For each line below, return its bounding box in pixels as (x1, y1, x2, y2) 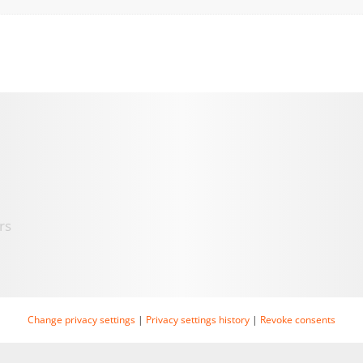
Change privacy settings (28, 313, 135, 327)
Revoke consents (260, 313, 335, 327)
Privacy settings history (146, 313, 250, 327)
